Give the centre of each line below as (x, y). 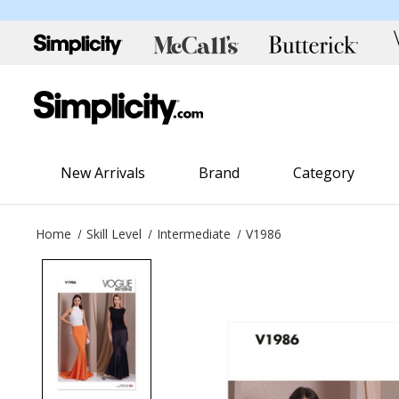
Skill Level (114, 233)
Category (324, 172)
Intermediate (194, 233)
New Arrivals (103, 172)
